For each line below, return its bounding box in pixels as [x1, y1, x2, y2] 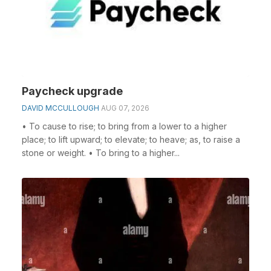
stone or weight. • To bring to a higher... [22, 148, 180, 158]
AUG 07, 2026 [101, 103, 149, 113]
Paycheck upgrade [22, 85, 123, 97]
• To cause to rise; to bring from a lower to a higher [22, 121, 227, 131]
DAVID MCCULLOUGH [22, 103, 99, 113]
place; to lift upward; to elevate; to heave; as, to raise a [22, 134, 240, 145]
